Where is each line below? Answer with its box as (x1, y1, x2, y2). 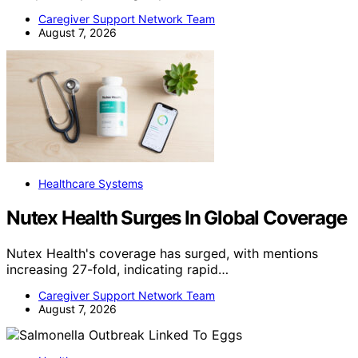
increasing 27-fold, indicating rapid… (6, 261, 229, 277)
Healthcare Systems (38, 176, 143, 190)
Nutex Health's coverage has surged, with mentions (6, 245, 318, 261)
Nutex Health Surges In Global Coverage (6, 205, 347, 229)
